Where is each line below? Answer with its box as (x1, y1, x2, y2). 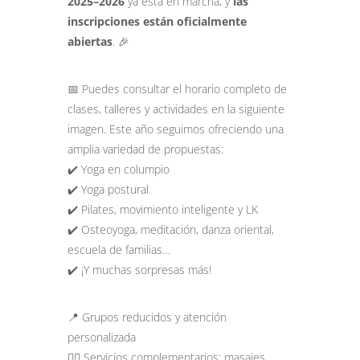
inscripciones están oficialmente (67, 14, 247, 29)
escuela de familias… (67, 242, 170, 257)
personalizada (67, 329, 136, 345)
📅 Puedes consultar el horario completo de (67, 81, 287, 96)
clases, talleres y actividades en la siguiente (67, 101, 284, 117)
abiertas (67, 34, 112, 49)
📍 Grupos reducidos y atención (67, 309, 227, 325)
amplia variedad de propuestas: (67, 141, 223, 157)
